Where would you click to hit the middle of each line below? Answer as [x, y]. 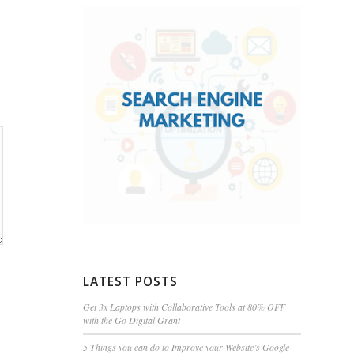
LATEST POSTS [131, 282]
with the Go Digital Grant [132, 320]
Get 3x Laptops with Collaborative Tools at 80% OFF [185, 307]
